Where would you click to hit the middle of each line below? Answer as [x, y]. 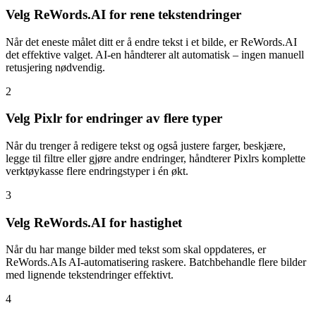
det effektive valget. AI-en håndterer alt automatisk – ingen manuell [155, 54]
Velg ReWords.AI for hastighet [94, 222]
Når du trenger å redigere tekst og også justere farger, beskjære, [146, 145]
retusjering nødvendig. [55, 67]
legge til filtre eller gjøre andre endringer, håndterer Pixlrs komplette [156, 158]
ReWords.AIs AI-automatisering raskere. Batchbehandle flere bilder [156, 262]
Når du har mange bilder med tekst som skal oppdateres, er [136, 250]
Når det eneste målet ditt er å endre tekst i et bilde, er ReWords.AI [151, 42]
